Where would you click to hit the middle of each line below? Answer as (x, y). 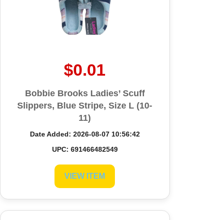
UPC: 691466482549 (85, 149)
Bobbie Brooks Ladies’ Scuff (85, 93)
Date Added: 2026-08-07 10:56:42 (85, 134)
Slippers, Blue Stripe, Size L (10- (85, 105)
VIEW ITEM (85, 176)
